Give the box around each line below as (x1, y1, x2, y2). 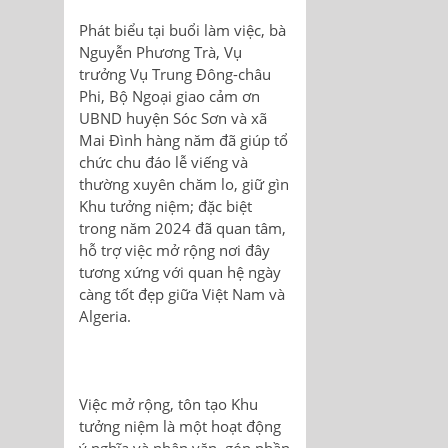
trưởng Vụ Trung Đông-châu (79, 64, 271, 85)
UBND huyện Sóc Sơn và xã (79, 108, 267, 129)
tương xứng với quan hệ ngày (79, 262, 281, 283)
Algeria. (79, 306, 131, 327)
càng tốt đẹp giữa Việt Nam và (79, 284, 285, 305)
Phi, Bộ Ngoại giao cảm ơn (79, 86, 260, 107)
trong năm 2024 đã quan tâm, (79, 218, 286, 239)
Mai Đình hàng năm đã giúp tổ (79, 130, 288, 151)
